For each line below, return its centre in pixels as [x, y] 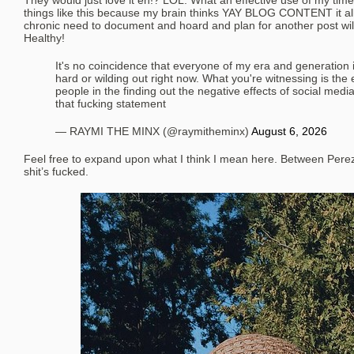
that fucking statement [111, 104]
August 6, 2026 [289, 131]
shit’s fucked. [56, 171]
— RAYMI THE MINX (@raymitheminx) [153, 131]
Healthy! [44, 38]
